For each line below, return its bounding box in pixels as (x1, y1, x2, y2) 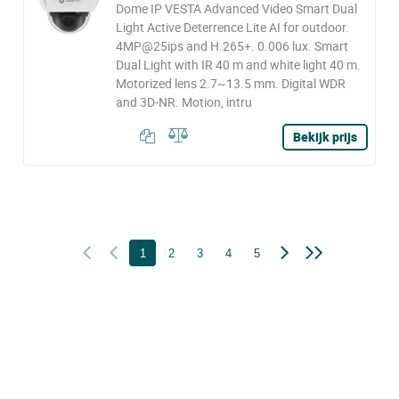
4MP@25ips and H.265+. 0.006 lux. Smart (115, 37, 348, 54)
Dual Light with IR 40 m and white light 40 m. (115, 56, 361, 73)
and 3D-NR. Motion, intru (115, 94, 252, 110)
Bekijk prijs (293, 128, 357, 145)
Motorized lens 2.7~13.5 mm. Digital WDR (115, 75, 346, 92)
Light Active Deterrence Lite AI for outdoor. (115, 19, 349, 36)
